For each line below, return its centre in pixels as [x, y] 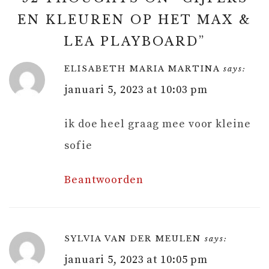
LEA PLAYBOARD [131, 41]
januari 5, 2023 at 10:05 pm [136, 259]
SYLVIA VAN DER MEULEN [133, 238]
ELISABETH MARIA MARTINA [142, 68]
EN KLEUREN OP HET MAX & [134, 20]
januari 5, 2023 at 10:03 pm [136, 89]
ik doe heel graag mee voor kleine [158, 124]
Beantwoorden [104, 180]
